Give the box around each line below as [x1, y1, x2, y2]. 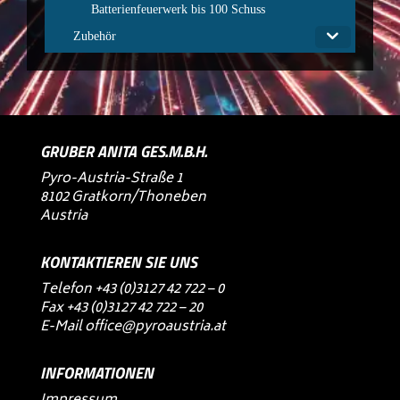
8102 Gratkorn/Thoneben [39, 185, 206, 210]
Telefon [39, 277, 95, 302]
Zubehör [73, 29, 117, 44]
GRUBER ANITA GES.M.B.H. [39, 138, 207, 163]
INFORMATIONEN [39, 360, 154, 385]
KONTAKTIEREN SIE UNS [39, 249, 197, 274]
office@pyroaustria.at [84, 314, 226, 339]
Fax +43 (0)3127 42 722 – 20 [39, 296, 203, 321]
